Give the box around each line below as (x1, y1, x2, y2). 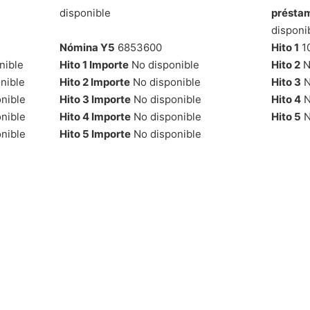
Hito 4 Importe (59, 109, 131, 123)
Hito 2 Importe (59, 75, 130, 89)
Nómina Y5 (59, 40, 115, 54)
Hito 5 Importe (59, 127, 131, 140)
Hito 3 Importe (59, 92, 131, 106)
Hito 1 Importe (59, 57, 129, 71)
